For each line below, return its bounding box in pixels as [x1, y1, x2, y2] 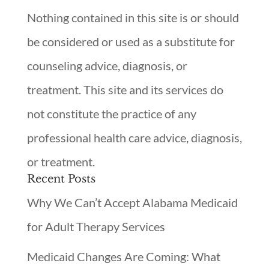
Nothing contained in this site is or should [26, 10, 239, 25]
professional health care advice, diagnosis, [26, 130, 242, 145]
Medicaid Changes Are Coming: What [26, 249, 220, 264]
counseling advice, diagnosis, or [26, 58, 187, 73]
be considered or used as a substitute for [26, 34, 235, 49]
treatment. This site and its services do [26, 82, 223, 97]
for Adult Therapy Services [26, 219, 165, 234]
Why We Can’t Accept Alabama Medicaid [26, 195, 238, 210]
